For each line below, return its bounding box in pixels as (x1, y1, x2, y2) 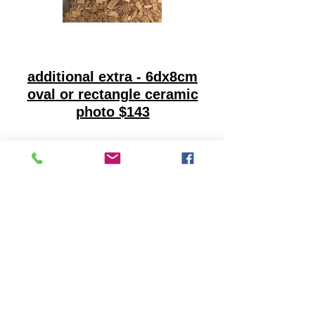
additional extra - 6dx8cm (27, 69, 198, 84)
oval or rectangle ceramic (27, 86, 198, 102)
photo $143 (75, 104, 150, 120)
